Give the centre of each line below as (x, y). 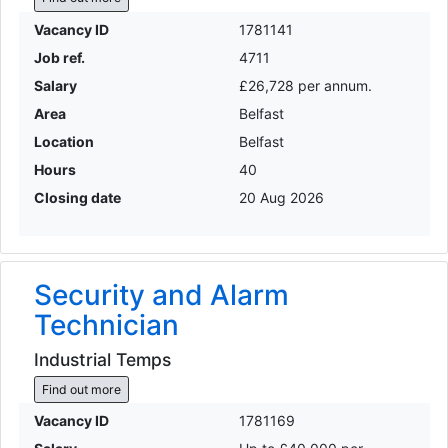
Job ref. (59, 57)
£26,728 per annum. (305, 85)
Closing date (77, 197)
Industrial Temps (102, 360)
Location (63, 141)
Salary (55, 85)
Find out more (81, 389)
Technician (106, 324)
